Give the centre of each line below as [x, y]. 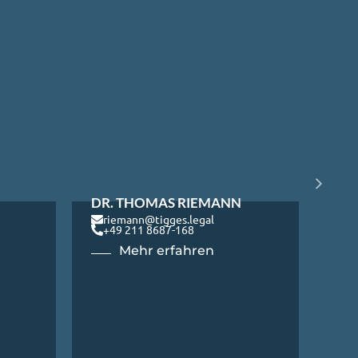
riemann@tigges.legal [159, 219]
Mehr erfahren [167, 251]
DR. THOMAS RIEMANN [166, 202]
